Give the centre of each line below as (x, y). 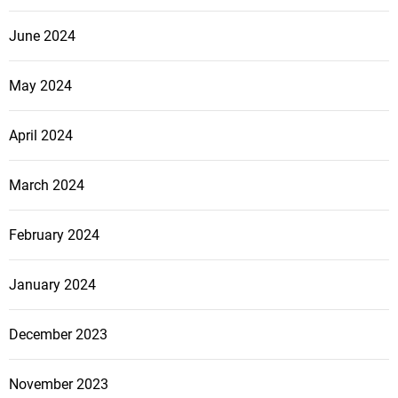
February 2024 (54, 235)
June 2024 (42, 36)
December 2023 (58, 335)
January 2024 (52, 285)
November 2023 (59, 385)
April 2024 (41, 136)
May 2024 (40, 86)
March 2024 (47, 186)
